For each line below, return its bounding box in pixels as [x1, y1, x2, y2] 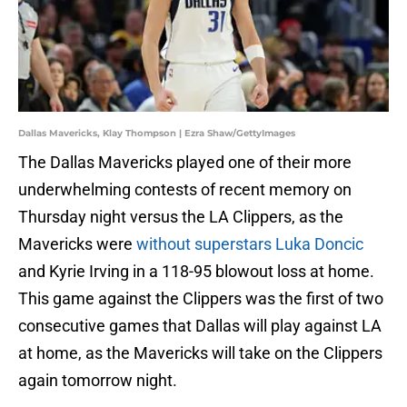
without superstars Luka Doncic [136, 234, 363, 254]
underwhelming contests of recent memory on [18, 180, 352, 200]
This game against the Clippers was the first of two [18, 289, 383, 309]
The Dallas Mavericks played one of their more [18, 153, 352, 173]
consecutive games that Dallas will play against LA [18, 316, 382, 336]
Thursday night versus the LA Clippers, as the [18, 207, 343, 227]
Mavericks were [18, 234, 136, 254]
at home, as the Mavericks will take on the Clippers [18, 343, 382, 363]
